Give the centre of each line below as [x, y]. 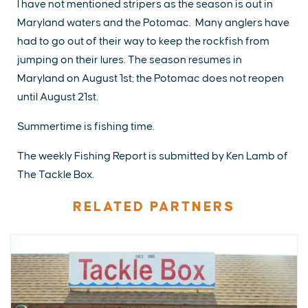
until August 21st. [59, 97]
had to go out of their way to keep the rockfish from [143, 42]
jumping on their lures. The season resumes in [130, 60]
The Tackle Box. [57, 175]
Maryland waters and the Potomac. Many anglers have [153, 23]
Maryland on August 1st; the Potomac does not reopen [151, 79]
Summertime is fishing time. [87, 127]
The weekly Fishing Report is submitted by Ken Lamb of [153, 156]
